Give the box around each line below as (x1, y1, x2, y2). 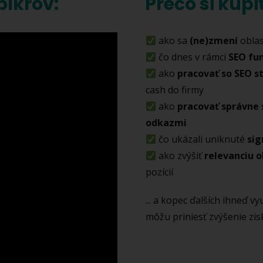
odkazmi (146, 116, 187, 130)
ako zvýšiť (156, 149, 205, 163)
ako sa (156, 34, 188, 48)
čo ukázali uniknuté (156, 133, 248, 146)
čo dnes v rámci (156, 50, 227, 64)
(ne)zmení (187, 34, 238, 48)
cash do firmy (146, 83, 204, 97)
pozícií (146, 166, 174, 179)
